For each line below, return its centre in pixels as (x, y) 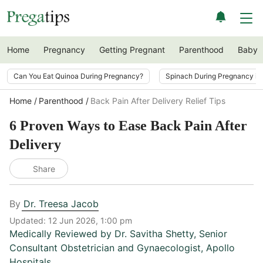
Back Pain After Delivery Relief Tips (158, 101)
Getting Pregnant (132, 50)
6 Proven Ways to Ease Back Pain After (128, 126)
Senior (213, 234)
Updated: (29, 220)
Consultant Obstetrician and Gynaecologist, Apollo (122, 248)
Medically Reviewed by (62, 234)
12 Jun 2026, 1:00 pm (90, 220)
